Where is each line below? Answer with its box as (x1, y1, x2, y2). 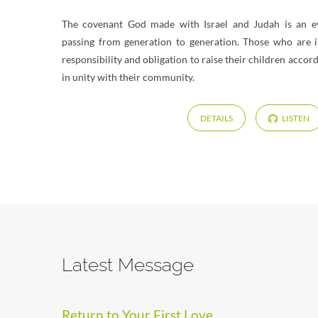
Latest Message (62, 254, 194, 276)
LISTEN (280, 113, 310, 124)
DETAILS (199, 113, 233, 124)
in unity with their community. (62, 70, 194, 83)
